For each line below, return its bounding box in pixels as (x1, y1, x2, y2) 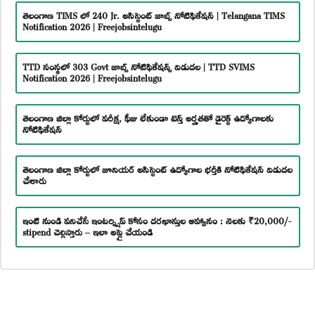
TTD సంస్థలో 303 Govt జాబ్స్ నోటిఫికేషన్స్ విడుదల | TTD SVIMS (22, 56, 255, 76)
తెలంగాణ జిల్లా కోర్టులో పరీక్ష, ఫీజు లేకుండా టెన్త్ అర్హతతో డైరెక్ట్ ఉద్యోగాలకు (22, 107, 274, 127)
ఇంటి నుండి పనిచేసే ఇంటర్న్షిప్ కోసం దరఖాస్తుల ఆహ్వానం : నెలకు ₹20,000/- (22, 210, 292, 230)
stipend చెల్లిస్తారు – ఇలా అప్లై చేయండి (22, 221, 153, 241)
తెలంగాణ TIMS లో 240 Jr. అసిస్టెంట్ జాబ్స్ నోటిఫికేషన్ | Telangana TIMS (22, 4, 285, 25)
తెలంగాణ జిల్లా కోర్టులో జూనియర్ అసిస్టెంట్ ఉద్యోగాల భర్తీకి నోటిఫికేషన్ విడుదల (22, 158, 292, 179)
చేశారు (22, 169, 46, 190)
